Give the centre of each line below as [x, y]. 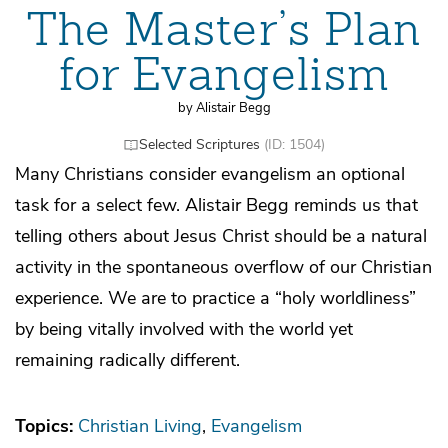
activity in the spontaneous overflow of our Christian [223, 266]
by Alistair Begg [224, 108]
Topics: [46, 425]
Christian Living [140, 425]
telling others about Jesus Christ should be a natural [221, 235]
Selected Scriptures [199, 144]
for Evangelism [224, 75]
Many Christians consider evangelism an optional [210, 173]
